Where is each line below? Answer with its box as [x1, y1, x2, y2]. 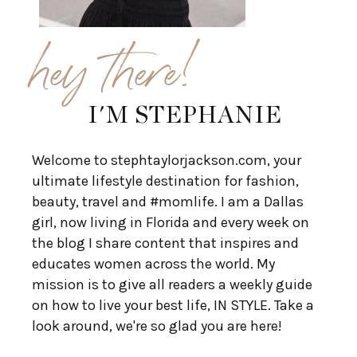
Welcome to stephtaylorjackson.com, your [32, 151, 301, 169]
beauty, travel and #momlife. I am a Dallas [32, 192, 304, 210]
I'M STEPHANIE [88, 103, 282, 127]
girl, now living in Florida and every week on [32, 213, 309, 231]
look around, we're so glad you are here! [32, 316, 282, 335]
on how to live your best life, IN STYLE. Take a [32, 296, 314, 314]
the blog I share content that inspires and [32, 233, 299, 252]
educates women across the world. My [32, 254, 275, 273]
